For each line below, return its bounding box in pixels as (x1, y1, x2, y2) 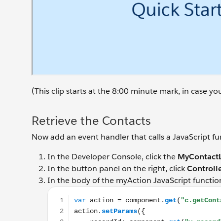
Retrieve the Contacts (32, 113, 151, 128)
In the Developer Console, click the (47, 151, 178, 162)
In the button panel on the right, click (47, 163, 187, 174)
